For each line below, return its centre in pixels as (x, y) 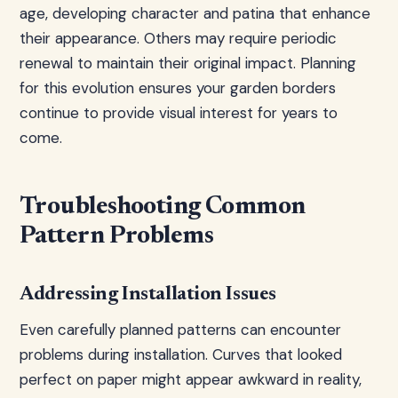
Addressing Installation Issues (148, 295)
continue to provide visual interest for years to (179, 113)
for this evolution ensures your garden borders (178, 88)
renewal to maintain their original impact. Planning (188, 63)
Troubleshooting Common (163, 207)
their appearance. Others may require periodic (178, 38)
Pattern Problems (117, 236)
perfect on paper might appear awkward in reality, (191, 379)
